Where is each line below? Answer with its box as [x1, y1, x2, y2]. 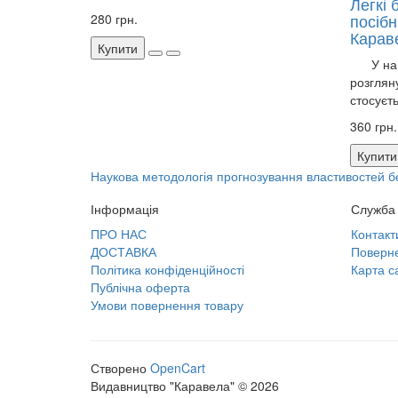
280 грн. [91, 10, 138, 28]
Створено [91, 359, 150, 377]
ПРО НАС [91, 225, 147, 243]
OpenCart [150, 359, 205, 377]
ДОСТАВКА [91, 243, 156, 260]
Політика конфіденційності [91, 260, 244, 278]
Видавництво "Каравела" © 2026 [91, 377, 279, 394]
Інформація [91, 200, 159, 218]
